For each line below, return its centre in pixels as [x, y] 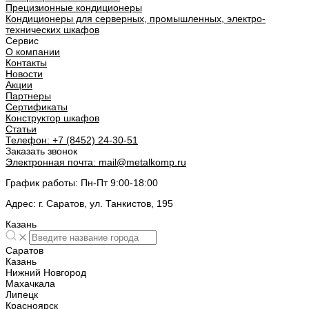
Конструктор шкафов [52, 118]
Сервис [22, 41]
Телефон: [28, 140]
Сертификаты [37, 107]
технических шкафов [52, 30]
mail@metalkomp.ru [141, 162]
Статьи [21, 129]
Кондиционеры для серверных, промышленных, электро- [136, 19]
